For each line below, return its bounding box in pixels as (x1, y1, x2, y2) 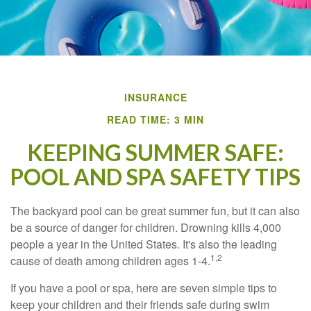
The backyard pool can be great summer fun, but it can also (10, 203, 300, 219)
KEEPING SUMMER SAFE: (27, 139, 284, 166)
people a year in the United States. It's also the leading (10, 236, 277, 252)
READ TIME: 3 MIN (107, 112, 204, 126)
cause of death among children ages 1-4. (10, 253, 210, 269)
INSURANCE (124, 90, 187, 104)
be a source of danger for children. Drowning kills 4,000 (10, 219, 281, 235)
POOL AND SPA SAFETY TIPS (10, 163, 301, 190)
